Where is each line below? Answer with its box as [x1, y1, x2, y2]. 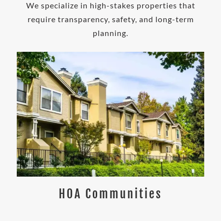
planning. [93, 28, 128, 37]
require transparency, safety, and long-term [27, 14, 194, 24]
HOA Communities [59, 186, 162, 201]
